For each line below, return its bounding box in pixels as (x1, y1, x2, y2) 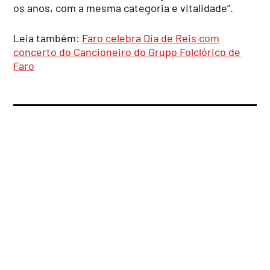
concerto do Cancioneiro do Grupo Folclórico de (13, 45, 241, 59)
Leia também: (13, 31, 83, 45)
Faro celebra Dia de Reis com (82, 31, 220, 45)
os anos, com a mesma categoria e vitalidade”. (13, 1, 234, 15)
